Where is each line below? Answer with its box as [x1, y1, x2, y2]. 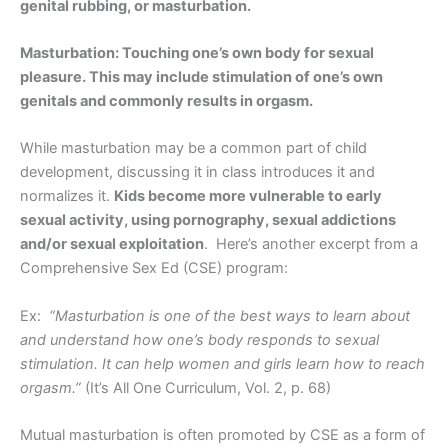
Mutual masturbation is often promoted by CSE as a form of [20, 425, 425, 444]
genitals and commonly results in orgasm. [20, 91, 313, 110]
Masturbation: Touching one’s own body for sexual [20, 43, 374, 62]
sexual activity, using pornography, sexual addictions [20, 211, 396, 230]
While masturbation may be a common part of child [20, 139, 367, 158]
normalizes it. [20, 187, 114, 206]
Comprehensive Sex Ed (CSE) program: [20, 259, 288, 278]
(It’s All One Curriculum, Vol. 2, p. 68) [81, 378, 331, 397]
